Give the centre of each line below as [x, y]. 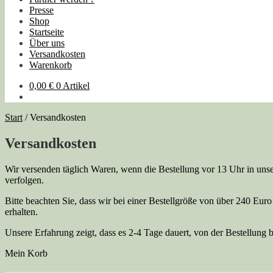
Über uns [47, 43]
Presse [41, 10]
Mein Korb [26, 253]
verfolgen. [24, 180]
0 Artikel [73, 86]
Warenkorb [51, 65]
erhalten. [21, 211]
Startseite [47, 32]
